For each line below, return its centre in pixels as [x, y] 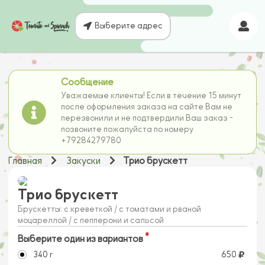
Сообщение [88, 82]
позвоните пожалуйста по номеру [127, 130]
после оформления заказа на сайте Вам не [147, 107]
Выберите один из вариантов [80, 239]
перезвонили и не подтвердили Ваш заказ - [147, 118]
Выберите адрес [128, 26]
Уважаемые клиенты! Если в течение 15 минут [151, 96]
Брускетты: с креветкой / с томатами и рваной [109, 209]
